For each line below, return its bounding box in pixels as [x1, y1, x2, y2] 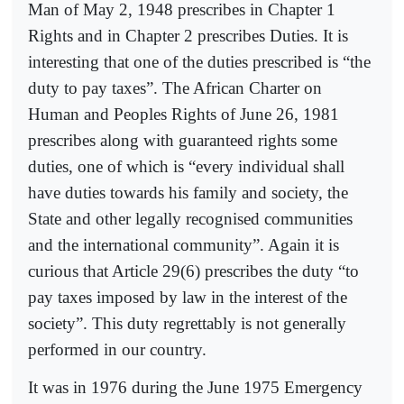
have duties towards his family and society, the [28, 182, 348, 202]
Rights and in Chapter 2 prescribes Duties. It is [28, 25, 348, 45]
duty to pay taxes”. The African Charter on [28, 78, 322, 97]
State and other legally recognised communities [28, 208, 353, 228]
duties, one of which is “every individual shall [28, 156, 344, 176]
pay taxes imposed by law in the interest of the [28, 287, 347, 307]
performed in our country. [28, 339, 207, 359]
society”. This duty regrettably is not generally [28, 313, 346, 333]
